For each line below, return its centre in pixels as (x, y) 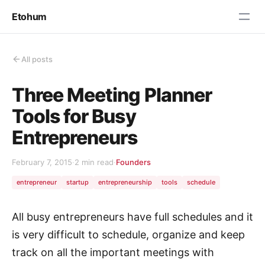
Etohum (30, 16)
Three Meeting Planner (112, 95)
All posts (37, 59)
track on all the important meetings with (113, 252)
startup (77, 182)
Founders (133, 162)
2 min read (94, 162)
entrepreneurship (125, 182)
